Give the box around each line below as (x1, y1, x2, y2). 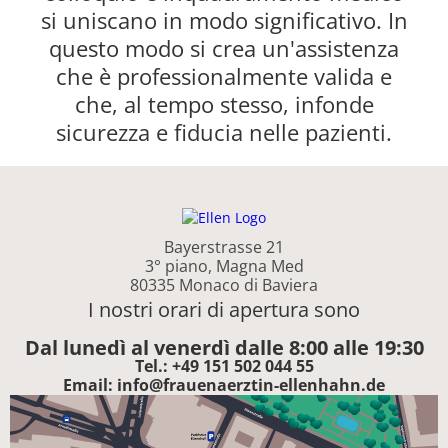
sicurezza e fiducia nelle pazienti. (56, 117, 392, 148)
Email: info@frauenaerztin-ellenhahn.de (63, 373, 385, 396)
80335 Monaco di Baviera (130, 273, 318, 296)
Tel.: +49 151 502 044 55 (134, 354, 314, 377)
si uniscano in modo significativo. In (40, 5, 408, 36)
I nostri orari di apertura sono (88, 295, 360, 323)
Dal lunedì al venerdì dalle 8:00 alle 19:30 (24, 333, 424, 361)
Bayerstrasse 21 (164, 235, 284, 258)
